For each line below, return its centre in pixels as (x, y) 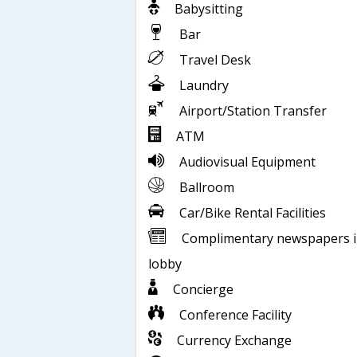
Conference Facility (234, 315)
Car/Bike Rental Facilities (251, 213)
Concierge (202, 290)
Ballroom (205, 188)
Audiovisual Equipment (246, 162)
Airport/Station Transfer (251, 111)
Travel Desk (214, 60)
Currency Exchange (233, 341)
